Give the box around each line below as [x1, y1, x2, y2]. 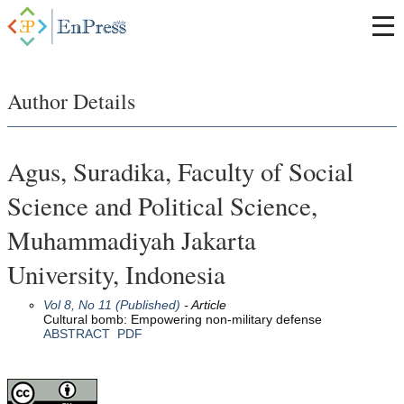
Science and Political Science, [7, 188, 317, 223]
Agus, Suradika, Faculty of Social [7, 153, 353, 188]
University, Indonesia [7, 256, 225, 291]
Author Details [7, 87, 135, 115]
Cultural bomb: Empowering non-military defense [43, 311, 322, 326]
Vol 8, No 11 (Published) [43, 297, 180, 312]
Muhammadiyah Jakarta [7, 222, 256, 257]
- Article [180, 297, 226, 312]
